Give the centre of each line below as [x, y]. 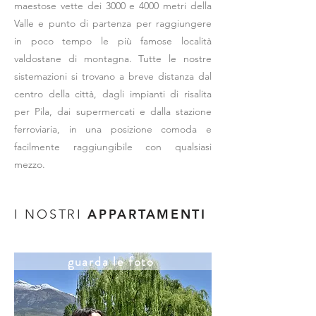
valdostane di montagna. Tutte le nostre [113, 59]
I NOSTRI [51, 214]
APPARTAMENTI [147, 214]
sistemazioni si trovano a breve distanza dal [113, 76]
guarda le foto [111, 261]
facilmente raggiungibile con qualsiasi [113, 147]
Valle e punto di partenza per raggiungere [113, 23]
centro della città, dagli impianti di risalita [113, 94]
